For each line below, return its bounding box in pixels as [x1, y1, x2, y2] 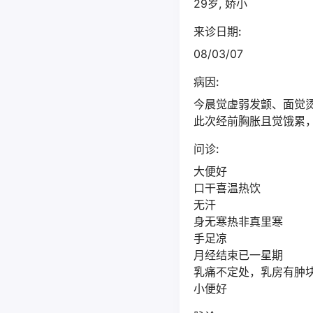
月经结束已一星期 [193, 248, 283, 262]
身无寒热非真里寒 [193, 214, 283, 228]
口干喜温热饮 [193, 181, 261, 195]
